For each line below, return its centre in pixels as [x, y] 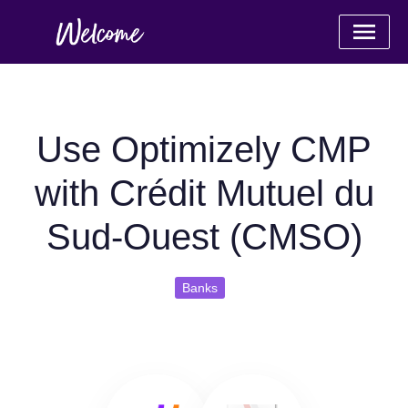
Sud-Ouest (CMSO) [204, 237]
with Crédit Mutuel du [204, 193]
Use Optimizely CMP [204, 149]
